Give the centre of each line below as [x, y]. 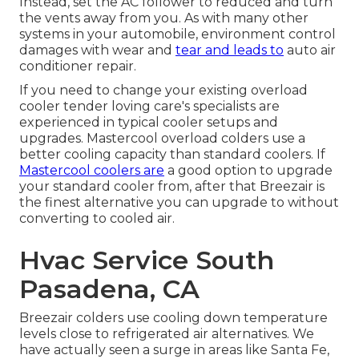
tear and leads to [230, 50]
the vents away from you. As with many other [164, 18]
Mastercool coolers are [92, 171]
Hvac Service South [147, 260]
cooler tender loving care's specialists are [149, 107]
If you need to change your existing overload [163, 91]
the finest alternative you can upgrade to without [179, 203]
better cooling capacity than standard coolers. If [172, 155]
